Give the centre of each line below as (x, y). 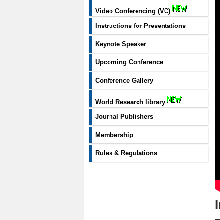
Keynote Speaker (121, 44)
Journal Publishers (124, 117)
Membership (114, 135)
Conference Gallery (124, 80)
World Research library (131, 102)
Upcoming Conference (129, 62)
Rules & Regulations (126, 153)
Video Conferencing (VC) (134, 11)
